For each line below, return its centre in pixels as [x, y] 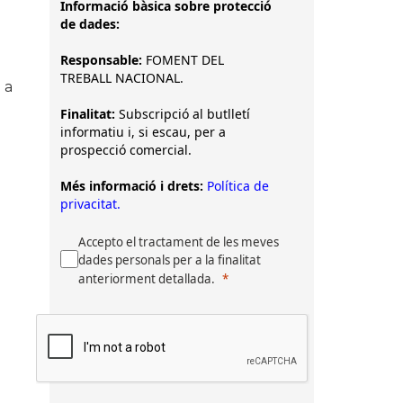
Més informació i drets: [132, 186]
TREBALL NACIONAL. [124, 78]
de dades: [90, 24]
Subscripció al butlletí [183, 114]
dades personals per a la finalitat [170, 260]
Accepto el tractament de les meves [179, 242]
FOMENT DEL [185, 60]
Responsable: [103, 60]
